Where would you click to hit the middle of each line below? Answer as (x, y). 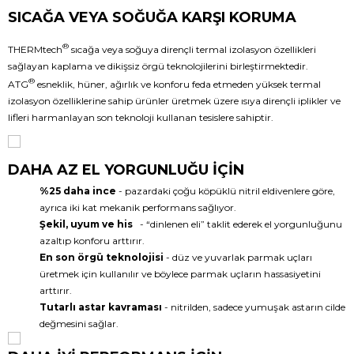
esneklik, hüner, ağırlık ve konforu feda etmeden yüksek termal (178, 84)
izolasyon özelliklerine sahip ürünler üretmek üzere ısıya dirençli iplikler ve (174, 100)
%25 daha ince (78, 190)
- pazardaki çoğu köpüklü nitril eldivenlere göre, (226, 190)
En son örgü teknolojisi (103, 257)
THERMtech (35, 49)
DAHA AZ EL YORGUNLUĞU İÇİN (126, 169)
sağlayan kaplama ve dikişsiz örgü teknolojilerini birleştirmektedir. (158, 66)
